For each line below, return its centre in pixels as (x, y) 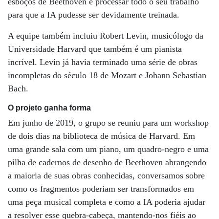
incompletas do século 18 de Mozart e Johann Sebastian (107, 76)
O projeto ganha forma (49, 108)
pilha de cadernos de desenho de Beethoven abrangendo (107, 163)
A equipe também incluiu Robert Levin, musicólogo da (106, 36)
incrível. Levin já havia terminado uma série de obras (103, 62)
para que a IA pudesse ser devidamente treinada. (94, 15)
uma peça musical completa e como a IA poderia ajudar (107, 202)
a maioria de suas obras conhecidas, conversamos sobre (106, 176)
